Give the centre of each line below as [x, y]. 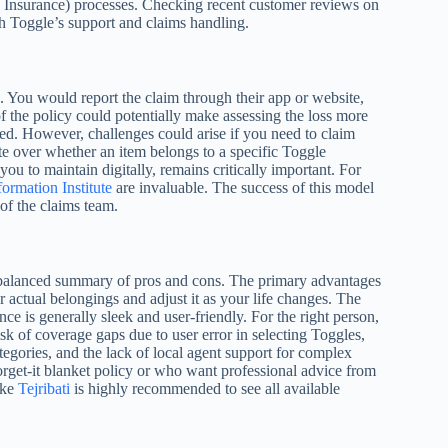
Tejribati [44, 388]
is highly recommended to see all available [205, 388]
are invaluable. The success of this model [243, 188]
